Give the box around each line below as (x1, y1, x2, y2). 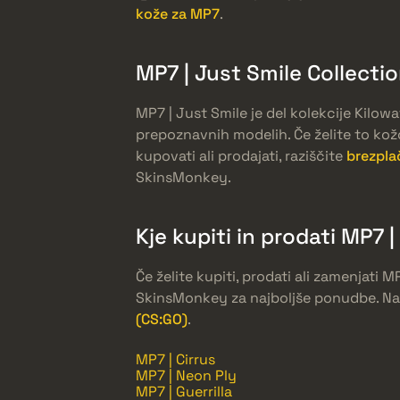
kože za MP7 (136, 4, 220, 24)
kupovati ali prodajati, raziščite (136, 146, 346, 166)
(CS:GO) (136, 310, 187, 329)
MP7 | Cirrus (136, 350, 215, 370)
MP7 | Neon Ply (136, 366, 237, 386)
